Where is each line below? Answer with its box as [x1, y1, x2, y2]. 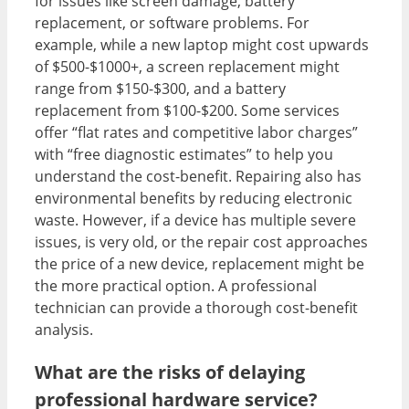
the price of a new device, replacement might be [35, 253, 364, 274]
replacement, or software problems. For [35, 12, 309, 33]
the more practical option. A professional [35, 275, 317, 296]
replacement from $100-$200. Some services [35, 100, 340, 121]
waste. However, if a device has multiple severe [35, 209, 356, 230]
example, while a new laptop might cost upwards [35, 34, 369, 55]
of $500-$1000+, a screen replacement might [35, 56, 340, 77]
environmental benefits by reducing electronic [35, 187, 352, 208]
